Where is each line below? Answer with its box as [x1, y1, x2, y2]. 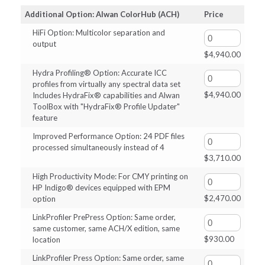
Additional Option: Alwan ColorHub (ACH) [24, 9, 179, 19]
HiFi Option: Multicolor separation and [32, 27, 165, 37]
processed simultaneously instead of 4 [32, 142, 164, 152]
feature [32, 112, 57, 122]
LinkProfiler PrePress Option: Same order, [32, 212, 176, 222]
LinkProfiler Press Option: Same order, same [32, 253, 184, 263]
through [151, 13, 204, 31]
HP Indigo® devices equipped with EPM [32, 182, 170, 192]
